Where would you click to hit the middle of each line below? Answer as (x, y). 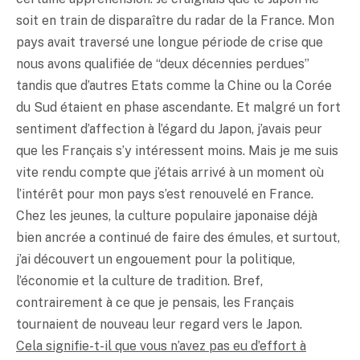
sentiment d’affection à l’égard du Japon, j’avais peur (169, 129)
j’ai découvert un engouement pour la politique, (155, 259)
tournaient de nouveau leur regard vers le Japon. (159, 324)
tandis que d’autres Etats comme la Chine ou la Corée (174, 85)
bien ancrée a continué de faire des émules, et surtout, (178, 237)
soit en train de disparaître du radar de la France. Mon (175, 20)
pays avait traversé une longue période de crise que (170, 42)
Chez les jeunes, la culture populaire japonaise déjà (167, 215)
